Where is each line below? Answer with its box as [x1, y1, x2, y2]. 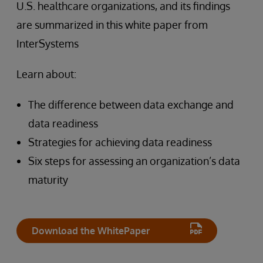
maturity [28, 173, 68, 186]
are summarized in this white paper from [16, 18, 208, 31]
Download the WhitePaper [32, 225, 150, 237]
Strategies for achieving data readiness [28, 136, 212, 149]
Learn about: [16, 68, 76, 80]
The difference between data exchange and [28, 98, 234, 111]
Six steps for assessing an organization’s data [28, 154, 240, 167]
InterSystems [16, 37, 79, 50]
